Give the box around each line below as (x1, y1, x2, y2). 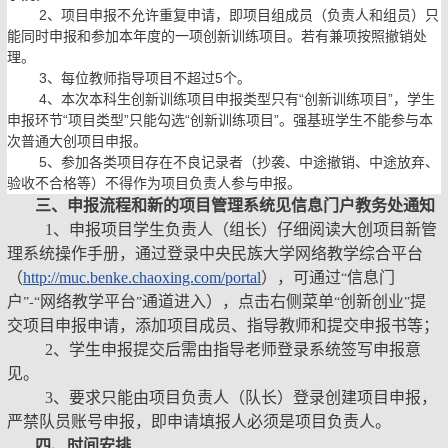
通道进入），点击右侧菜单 (142, 292, 334, 310)
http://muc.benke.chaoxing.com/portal (23, 268, 261, 286)
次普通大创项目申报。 (7, 132, 147, 149)
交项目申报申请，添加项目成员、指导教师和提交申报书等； (7, 316, 439, 334)
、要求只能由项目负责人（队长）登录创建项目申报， (53, 388, 437, 406)
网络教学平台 (40, 292, 136, 310)
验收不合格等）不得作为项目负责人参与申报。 (7, 174, 301, 191)
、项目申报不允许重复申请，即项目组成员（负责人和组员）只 (47, 6, 439, 23)
